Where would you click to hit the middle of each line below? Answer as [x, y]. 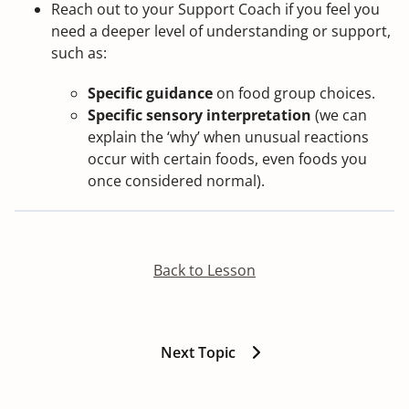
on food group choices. [294, 93]
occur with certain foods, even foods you [227, 158]
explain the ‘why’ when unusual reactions [228, 136]
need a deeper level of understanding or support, [221, 31]
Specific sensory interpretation [199, 115]
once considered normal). [176, 180]
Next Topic [198, 352]
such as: [79, 52]
